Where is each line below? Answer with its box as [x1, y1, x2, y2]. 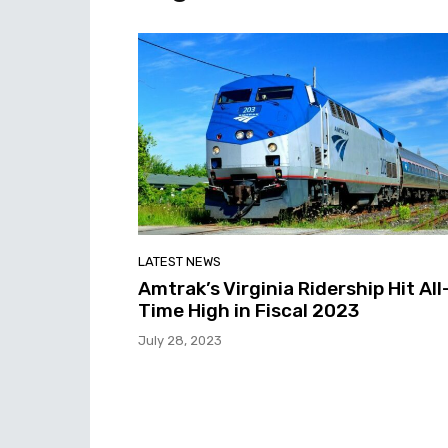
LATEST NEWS [138, 253, 221, 269]
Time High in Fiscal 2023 [138, 298, 359, 322]
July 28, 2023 [138, 332, 222, 348]
